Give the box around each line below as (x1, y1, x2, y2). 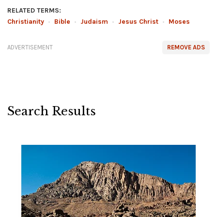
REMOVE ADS (167, 44, 205, 51)
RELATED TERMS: (7, 6, 61, 15)
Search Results (7, 104, 96, 118)
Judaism (80, 17, 108, 26)
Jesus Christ (118, 17, 158, 26)
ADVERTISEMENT (7, 44, 53, 51)
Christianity (7, 17, 44, 26)
